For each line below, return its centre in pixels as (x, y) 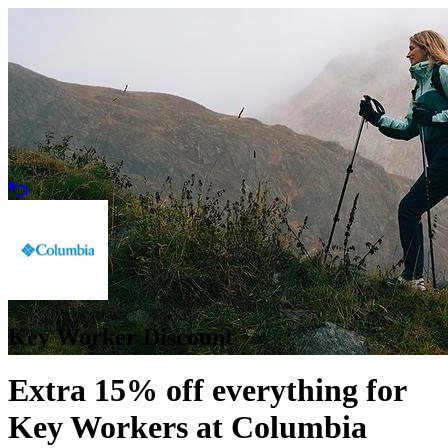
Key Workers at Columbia (187, 427)
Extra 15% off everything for (207, 390)
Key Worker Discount (120, 336)
